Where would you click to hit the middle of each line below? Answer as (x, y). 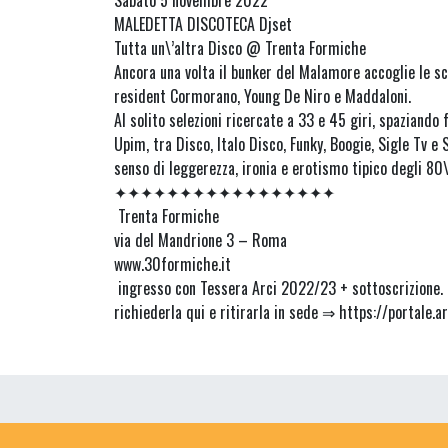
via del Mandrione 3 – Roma (200, 239)
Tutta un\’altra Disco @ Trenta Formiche (242, 47)
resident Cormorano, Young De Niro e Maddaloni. (262, 95)
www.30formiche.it (172, 263)
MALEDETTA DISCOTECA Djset (203, 23)
